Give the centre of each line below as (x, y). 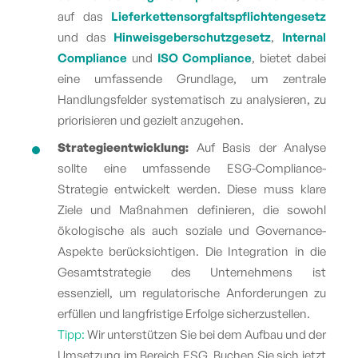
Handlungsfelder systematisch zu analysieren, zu (192, 99)
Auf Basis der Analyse (257, 147)
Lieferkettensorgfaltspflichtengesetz (219, 16)
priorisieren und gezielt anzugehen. (151, 120)
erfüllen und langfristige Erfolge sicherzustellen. (184, 313)
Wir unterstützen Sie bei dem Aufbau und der (207, 334)
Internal (304, 37)
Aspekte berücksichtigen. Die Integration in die (192, 251)
